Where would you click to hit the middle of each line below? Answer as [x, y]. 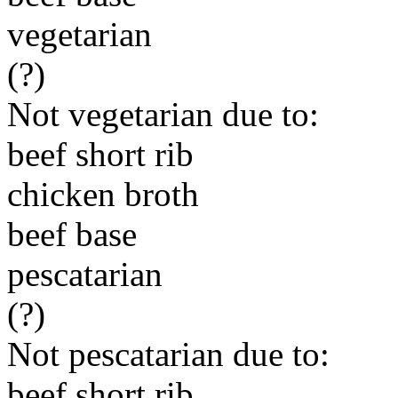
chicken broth [103, 194]
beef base [72, 234]
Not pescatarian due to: [168, 354]
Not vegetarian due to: [163, 114]
